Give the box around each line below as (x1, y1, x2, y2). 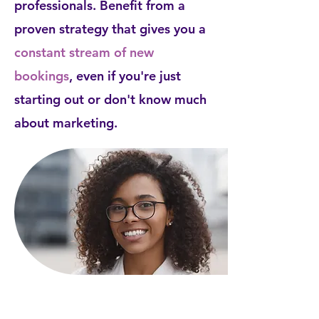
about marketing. (14, 115, 117, 131)
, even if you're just (69, 68, 181, 84)
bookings (14, 68, 69, 84)
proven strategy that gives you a (14, 21, 206, 37)
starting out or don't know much (14, 91, 206, 108)
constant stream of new (14, 44, 154, 61)
